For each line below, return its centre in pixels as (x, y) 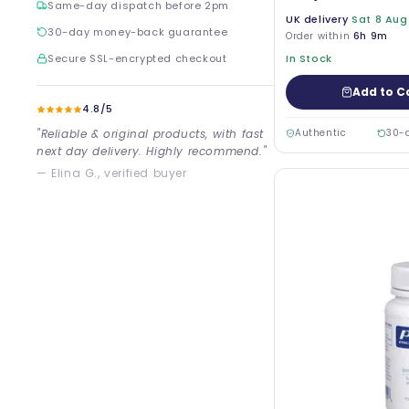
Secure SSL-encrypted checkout (137, 58)
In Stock (309, 58)
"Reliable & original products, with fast (151, 134)
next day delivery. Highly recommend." (152, 151)
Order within (320, 36)
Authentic (321, 133)
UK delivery (317, 19)
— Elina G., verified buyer (112, 173)
